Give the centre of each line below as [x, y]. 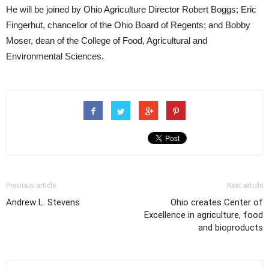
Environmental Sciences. [55, 56]
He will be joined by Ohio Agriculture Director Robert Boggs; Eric [131, 9]
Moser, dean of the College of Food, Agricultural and [107, 41]
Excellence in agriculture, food [204, 215]
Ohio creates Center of [217, 202]
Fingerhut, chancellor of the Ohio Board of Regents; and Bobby [128, 25]
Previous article [31, 186]
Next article [245, 186]
